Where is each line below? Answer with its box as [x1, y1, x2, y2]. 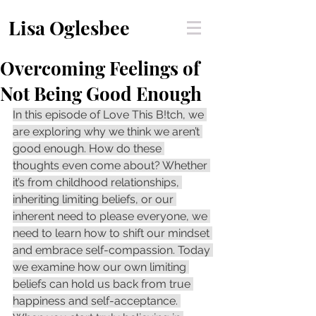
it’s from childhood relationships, [13, 176, 182, 189]
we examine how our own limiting [13, 260, 189, 274]
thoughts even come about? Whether [13, 159, 210, 172]
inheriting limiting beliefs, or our [13, 193, 176, 206]
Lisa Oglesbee [8, 15, 130, 40]
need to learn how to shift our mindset [13, 226, 212, 240]
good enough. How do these [13, 142, 164, 155]
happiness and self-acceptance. [13, 294, 181, 308]
